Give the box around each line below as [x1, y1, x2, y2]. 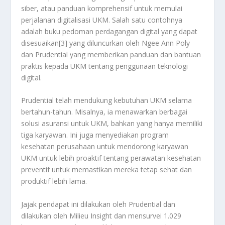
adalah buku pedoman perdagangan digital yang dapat [21, 26, 198, 36]
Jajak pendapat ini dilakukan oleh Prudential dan [21, 199, 176, 209]
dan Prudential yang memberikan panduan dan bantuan [21, 49, 201, 59]
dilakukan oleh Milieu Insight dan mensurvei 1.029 [21, 210, 182, 220]
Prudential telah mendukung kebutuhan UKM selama [21, 95, 192, 105]
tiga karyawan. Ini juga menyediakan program [21, 130, 169, 140]
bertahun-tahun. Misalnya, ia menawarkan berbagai [21, 107, 188, 117]
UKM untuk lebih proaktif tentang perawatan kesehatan [21, 153, 201, 163]
